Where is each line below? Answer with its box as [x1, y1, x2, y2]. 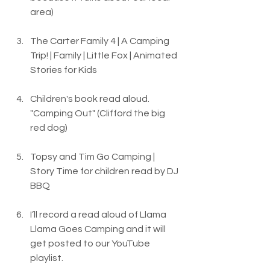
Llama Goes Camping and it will [30, 224, 168, 234]
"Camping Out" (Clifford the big [30, 108, 167, 118]
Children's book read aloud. [30, 94, 151, 104]
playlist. [30, 253, 63, 263]
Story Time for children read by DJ [30, 166, 180, 176]
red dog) [30, 123, 67, 133]
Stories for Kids [30, 65, 97, 75]
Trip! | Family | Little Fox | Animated [30, 51, 179, 60]
